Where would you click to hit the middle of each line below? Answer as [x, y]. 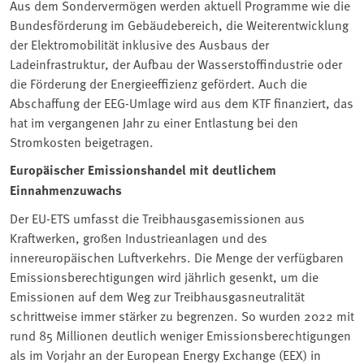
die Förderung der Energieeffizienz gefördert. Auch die [158, 82]
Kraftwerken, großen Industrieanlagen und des [139, 237]
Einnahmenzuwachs [71, 189]
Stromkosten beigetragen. [82, 141]
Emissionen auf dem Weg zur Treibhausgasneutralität [157, 295]
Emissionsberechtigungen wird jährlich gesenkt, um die [164, 276]
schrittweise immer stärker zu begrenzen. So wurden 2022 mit [182, 315]
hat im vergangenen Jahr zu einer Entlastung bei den [154, 121]
